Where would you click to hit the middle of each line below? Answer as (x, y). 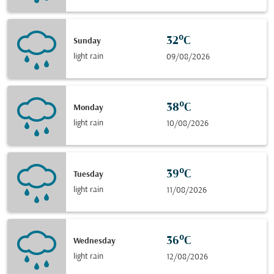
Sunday (87, 41)
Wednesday (94, 241)
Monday (88, 108)
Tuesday (88, 174)
